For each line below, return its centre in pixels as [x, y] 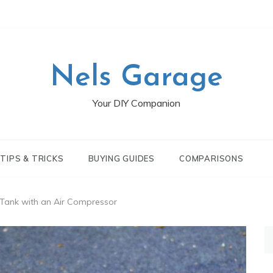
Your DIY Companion [136, 103]
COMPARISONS [211, 158]
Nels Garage [136, 78]
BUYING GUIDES [121, 158]
